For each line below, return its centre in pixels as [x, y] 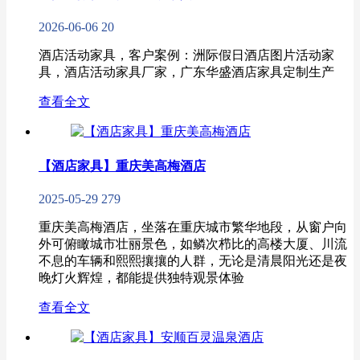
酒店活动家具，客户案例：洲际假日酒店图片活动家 [186, 55]
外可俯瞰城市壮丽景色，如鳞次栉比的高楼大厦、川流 [193, 243]
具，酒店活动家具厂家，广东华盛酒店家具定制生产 [186, 72]
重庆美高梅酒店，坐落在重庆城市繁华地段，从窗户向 [193, 227]
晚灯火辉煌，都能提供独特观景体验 [141, 277]
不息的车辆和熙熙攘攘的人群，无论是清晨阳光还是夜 [193, 260]
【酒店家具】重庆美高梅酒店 [122, 166]
